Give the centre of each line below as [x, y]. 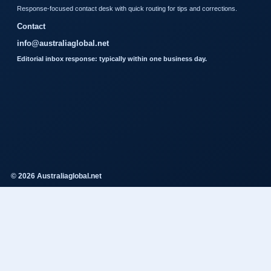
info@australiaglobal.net [63, 43]
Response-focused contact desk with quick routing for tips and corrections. [127, 8]
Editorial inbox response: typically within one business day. [112, 58]
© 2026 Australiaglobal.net [56, 176]
